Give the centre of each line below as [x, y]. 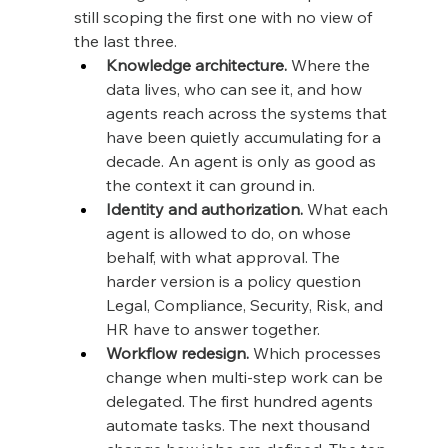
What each [347, 208]
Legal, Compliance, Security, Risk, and [246, 304]
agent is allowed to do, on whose [230, 232]
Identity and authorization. [204, 208]
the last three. [125, 40]
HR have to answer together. [212, 328]
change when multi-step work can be [246, 376]
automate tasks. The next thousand [239, 424]
